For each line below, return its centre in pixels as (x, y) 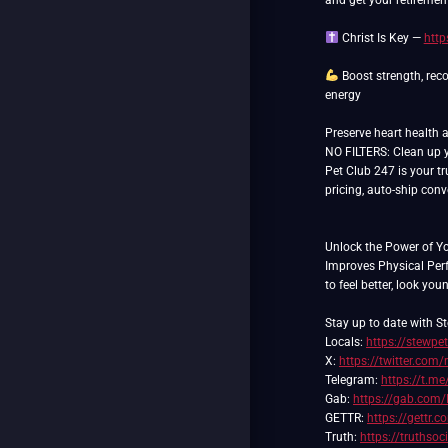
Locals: (345, 342)
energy (343, 95)
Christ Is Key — (381, 38)
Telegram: (353, 380)
